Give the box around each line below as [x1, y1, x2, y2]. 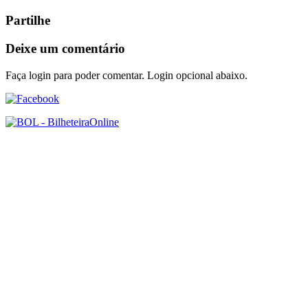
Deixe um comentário [5, 41, 125, 56]
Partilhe [5, 13, 50, 28]
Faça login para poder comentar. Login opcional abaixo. [5, 69, 247, 81]
